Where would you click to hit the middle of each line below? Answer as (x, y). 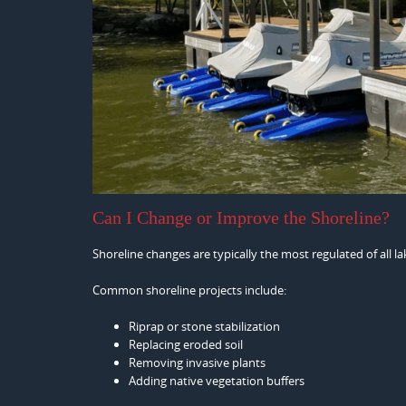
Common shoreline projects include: (189, 290)
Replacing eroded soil (186, 345)
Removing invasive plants (197, 363)
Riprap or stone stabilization (204, 327)
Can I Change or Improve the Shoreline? (241, 218)
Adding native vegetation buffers (217, 381)
